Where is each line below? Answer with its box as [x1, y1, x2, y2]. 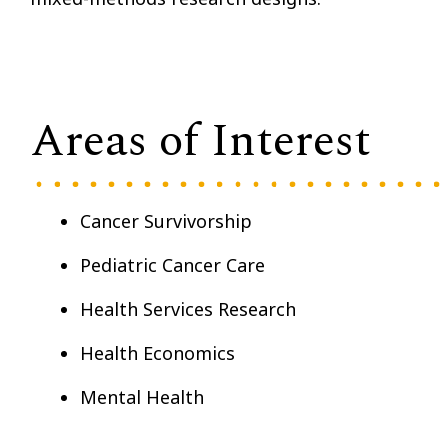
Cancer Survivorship [80, 208, 252, 233]
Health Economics [80, 340, 235, 365]
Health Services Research [80, 296, 296, 321]
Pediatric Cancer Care [80, 252, 265, 277]
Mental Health [80, 384, 204, 409]
